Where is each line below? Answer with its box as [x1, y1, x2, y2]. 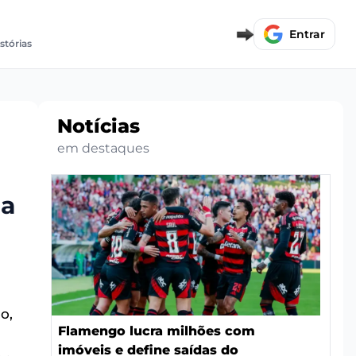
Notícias [57, 114, 140, 137]
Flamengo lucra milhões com [58, 323, 255, 339]
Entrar [289, 26, 326, 41]
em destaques [57, 140, 149, 156]
